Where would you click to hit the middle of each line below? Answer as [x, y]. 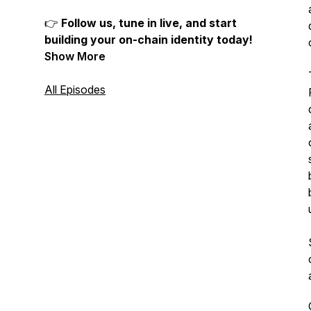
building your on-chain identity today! [149, 40]
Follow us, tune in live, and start [149, 23]
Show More [75, 56]
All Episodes [75, 90]
